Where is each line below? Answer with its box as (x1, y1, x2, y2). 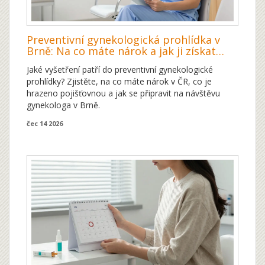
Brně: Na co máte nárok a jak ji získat (27, 44, 216, 59)
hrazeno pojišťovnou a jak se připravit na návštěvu (27, 88, 220, 99)
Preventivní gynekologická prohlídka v (27, 33, 220, 47)
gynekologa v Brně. (27, 99, 100, 111)
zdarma (27, 55, 65, 70)
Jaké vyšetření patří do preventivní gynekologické (27, 64, 213, 76)
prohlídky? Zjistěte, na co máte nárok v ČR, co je (27, 76, 212, 88)
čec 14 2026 (27, 119, 63, 128)
